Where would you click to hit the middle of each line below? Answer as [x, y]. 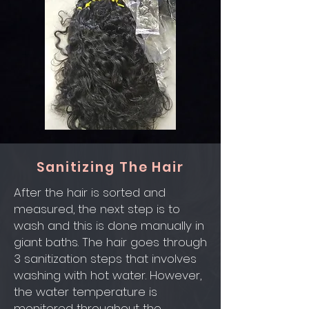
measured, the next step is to [97, 209]
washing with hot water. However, [108, 275]
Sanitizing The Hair [110, 167]
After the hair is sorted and [90, 192]
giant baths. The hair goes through [110, 242]
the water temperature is [86, 291]
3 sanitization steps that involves [105, 258]
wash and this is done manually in [109, 225]
